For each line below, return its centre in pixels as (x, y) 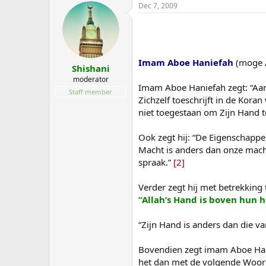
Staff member (91, 92)
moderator (91, 79)
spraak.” (156, 162)
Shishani (91, 68)
